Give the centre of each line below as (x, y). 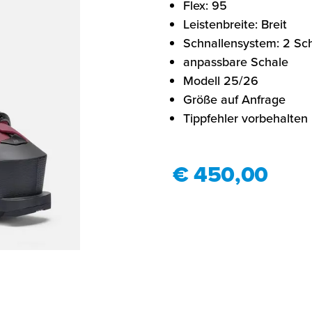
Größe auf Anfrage (234, 99)
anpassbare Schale (235, 62)
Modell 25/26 (220, 80)
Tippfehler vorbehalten (245, 118)
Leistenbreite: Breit (235, 24)
